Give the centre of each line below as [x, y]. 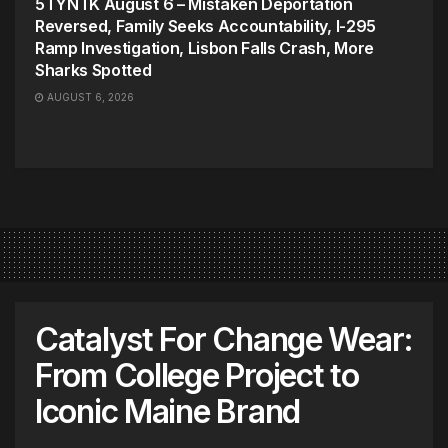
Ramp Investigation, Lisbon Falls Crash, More [204, 47]
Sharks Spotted [93, 69]
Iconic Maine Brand [167, 411]
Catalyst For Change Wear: [224, 339]
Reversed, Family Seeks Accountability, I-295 [205, 25]
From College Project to [197, 375]
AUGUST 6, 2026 [89, 96]
